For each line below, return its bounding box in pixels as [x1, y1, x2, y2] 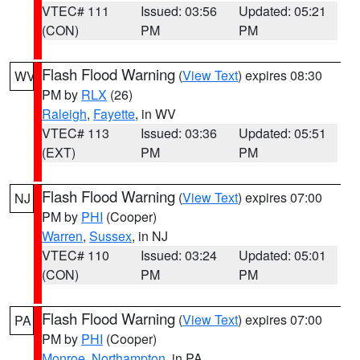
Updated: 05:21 [239, 2, 327, 20]
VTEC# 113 [42, 124, 109, 142]
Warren [42, 227, 83, 245]
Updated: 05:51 [239, 124, 327, 142]
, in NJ [132, 227, 168, 245]
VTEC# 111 [42, 2, 109, 20]
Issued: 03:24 [140, 246, 217, 264]
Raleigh [42, 104, 87, 123]
